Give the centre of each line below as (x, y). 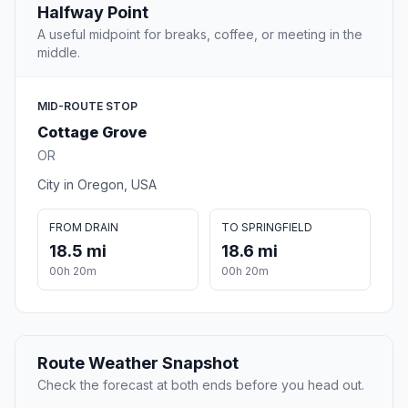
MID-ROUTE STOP (87, 107)
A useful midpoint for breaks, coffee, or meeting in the (200, 35)
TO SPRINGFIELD (267, 228)
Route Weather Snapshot (138, 363)
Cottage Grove (92, 133)
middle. (59, 53)
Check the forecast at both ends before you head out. (201, 385)
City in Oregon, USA (97, 185)
